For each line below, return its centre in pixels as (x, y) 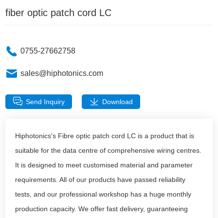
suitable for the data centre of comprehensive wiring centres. (109, 150)
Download (118, 102)
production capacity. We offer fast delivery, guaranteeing (102, 209)
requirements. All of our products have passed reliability (100, 180)
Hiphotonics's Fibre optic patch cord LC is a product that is (105, 136)
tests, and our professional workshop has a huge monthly (103, 194)
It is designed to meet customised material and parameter (104, 165)
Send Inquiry (45, 102)
